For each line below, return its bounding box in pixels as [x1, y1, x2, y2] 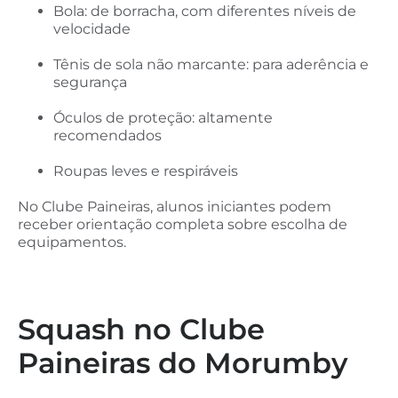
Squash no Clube [18, 311, 265, 346]
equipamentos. [18, 233, 126, 251]
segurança [53, 73, 127, 91]
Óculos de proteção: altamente [53, 108, 273, 126]
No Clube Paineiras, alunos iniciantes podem [18, 197, 331, 215]
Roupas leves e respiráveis [53, 162, 238, 179]
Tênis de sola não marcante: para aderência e [53, 55, 369, 73]
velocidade [53, 20, 131, 37]
